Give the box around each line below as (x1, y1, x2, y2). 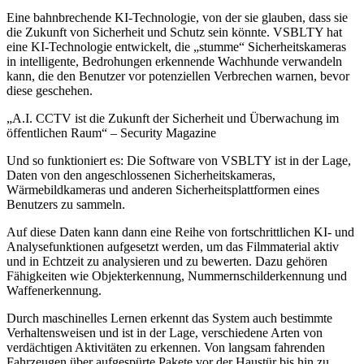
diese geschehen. (6, 83, 93, 97)
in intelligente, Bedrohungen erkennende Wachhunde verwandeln (6, 54, 342, 68)
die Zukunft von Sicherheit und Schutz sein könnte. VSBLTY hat (6, 24, 342, 39)
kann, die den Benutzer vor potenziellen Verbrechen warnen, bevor (6, 68, 349, 83)
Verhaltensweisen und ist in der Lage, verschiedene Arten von (6, 325, 323, 340)
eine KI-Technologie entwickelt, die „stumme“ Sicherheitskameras (6, 39, 346, 54)
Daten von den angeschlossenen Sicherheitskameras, (6, 167, 275, 182)
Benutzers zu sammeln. (6, 197, 125, 211)
